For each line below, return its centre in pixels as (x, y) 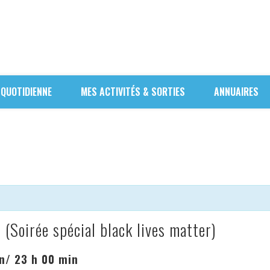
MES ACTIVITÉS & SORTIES (133, 92)
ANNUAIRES (236, 92)
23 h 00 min (46, 259)
